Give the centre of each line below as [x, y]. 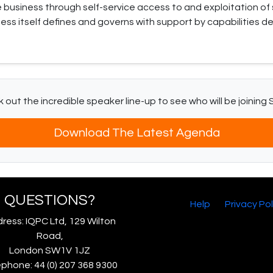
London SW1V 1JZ [50, 251]
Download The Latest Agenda [136, 133]
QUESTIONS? [50, 200]
